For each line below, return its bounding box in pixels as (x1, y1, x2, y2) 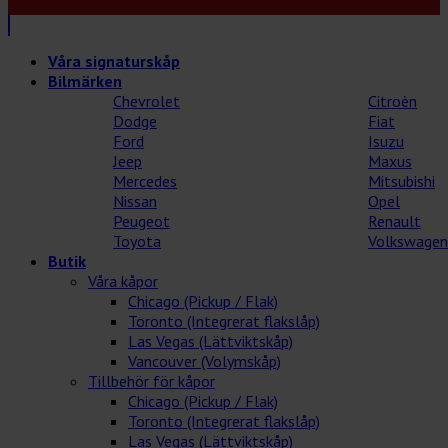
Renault (368, 211, 421, 232)
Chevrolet (113, 91, 180, 112)
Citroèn (368, 91, 417, 112)
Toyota (113, 231, 161, 252)
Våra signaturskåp (48, 51, 180, 72)
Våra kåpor (88, 271, 158, 292)
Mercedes (113, 171, 177, 192)
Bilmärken (48, 71, 122, 92)
